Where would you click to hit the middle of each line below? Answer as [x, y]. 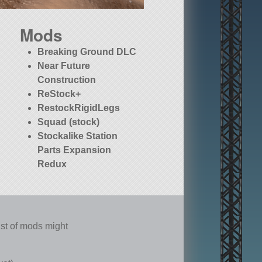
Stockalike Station [78, 136]
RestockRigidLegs [79, 108]
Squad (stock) [69, 122]
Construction [67, 80]
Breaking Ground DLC [87, 52]
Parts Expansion [75, 150]
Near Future [64, 66]
